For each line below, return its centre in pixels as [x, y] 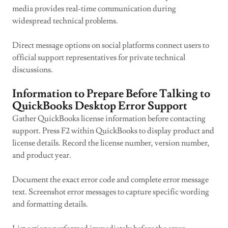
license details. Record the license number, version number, [111, 143]
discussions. [33, 70]
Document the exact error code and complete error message [110, 180]
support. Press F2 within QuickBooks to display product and [113, 131]
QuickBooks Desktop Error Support [100, 106]
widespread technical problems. [65, 21]
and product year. [42, 155]
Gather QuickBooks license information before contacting [109, 119]
